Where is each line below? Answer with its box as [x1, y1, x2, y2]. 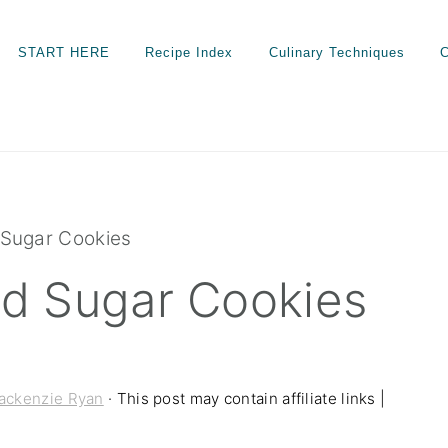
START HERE [17, 44, 110, 60]
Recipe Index [145, 44, 234, 60]
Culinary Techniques [268, 44, 405, 60]
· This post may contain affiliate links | [103, 389, 386, 408]
